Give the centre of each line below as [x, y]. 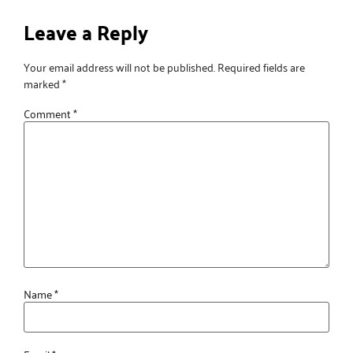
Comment [48, 113]
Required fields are [261, 66]
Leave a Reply [86, 32]
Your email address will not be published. [119, 66]
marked [43, 83]
